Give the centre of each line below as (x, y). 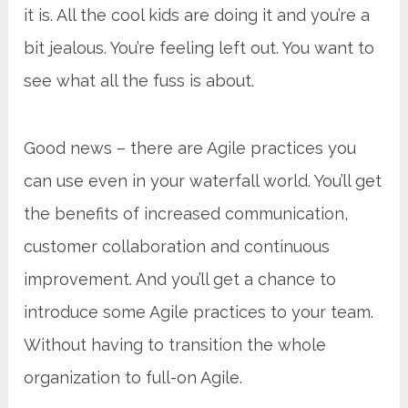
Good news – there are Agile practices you (190, 148)
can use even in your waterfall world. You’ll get (203, 180)
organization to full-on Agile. (133, 377)
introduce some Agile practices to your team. (199, 311)
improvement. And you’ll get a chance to (180, 279)
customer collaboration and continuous (177, 246)
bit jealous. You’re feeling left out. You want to (199, 47)
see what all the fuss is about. (139, 80)
